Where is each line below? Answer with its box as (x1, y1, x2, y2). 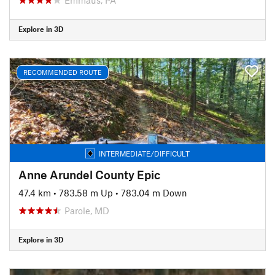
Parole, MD (64, 204, 109, 216)
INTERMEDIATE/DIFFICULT (99, 149, 190, 158)
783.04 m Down (121, 187, 187, 198)
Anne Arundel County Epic (18, 167, 160, 182)
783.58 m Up (59, 187, 113, 198)
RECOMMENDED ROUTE (23, 68, 102, 76)
